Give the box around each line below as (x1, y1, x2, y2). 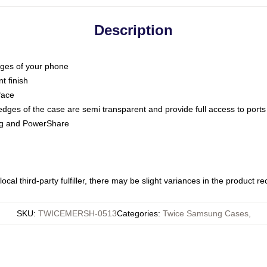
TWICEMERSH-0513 (38, 209, 117, 218)
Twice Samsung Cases (162, 209, 249, 218)
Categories (116, 209, 158, 218)
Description (94, 22, 173, 38)
